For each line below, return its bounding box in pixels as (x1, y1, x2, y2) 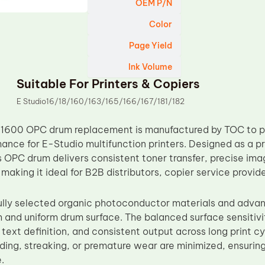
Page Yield (129, 40, 173, 51)
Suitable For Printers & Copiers (17, 76, 201, 91)
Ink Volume (128, 62, 173, 72)
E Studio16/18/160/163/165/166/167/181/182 (17, 96, 185, 106)
